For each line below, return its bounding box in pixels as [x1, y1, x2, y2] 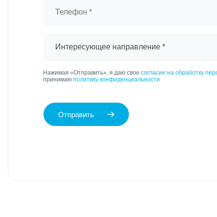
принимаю [43, 76, 73, 83]
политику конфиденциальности [73, 76, 160, 83]
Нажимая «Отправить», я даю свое [43, 69, 141, 76]
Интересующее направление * [55, 43, 165, 51]
